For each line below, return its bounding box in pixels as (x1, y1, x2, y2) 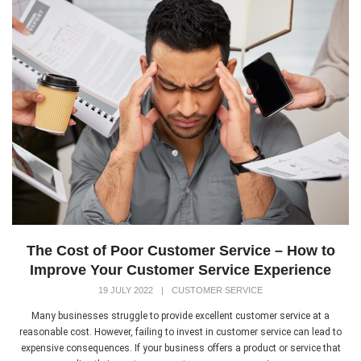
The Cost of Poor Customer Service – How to (26, 242, 335, 259)
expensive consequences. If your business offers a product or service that (20, 342, 341, 354)
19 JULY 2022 (98, 284, 153, 295)
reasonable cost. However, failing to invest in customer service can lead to (19, 326, 342, 338)
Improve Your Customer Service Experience (30, 261, 331, 278)
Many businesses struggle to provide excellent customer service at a (31, 309, 330, 322)
